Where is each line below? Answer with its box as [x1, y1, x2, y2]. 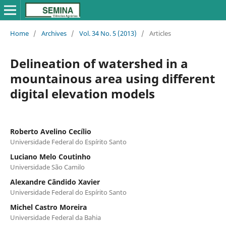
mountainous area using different [10, 70, 215, 87]
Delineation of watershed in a [10, 54, 188, 72]
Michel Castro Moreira [10, 202, 87, 212]
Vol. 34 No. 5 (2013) [79, 28, 137, 38]
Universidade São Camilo [10, 162, 85, 172]
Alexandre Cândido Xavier [10, 177, 100, 187]
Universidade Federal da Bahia [10, 212, 101, 222]
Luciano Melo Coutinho [10, 151, 91, 161]
